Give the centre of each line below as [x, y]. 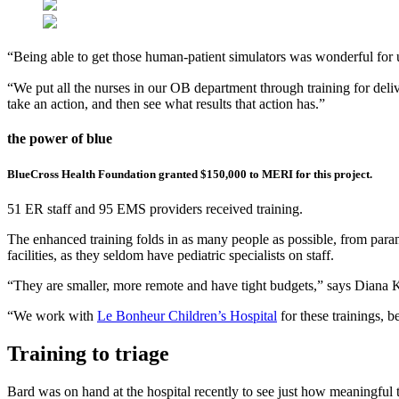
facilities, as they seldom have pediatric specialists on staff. [171, 255]
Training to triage [88, 353]
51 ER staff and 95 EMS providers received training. [155, 208]
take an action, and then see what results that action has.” [166, 104]
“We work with [52, 315]
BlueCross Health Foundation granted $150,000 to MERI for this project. [190, 174]
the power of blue [60, 139]
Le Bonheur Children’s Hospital [187, 315]
